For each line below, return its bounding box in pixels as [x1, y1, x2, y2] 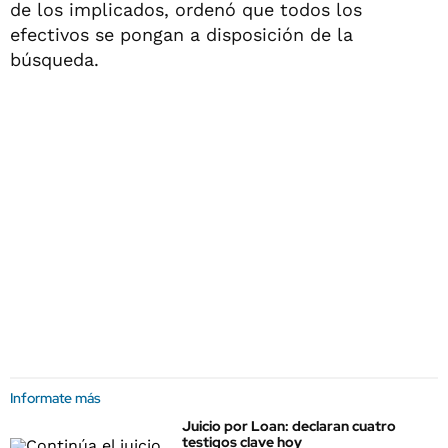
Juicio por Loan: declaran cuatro [182, 417, 396, 435]
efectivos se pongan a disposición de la [10, 24, 353, 45]
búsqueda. [10, 49, 99, 70]
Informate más [10, 389, 101, 407]
